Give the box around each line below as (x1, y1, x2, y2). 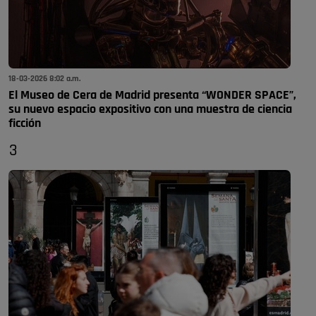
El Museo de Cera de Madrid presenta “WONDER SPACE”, (8, 88, 296, 102)
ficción (8, 116, 41, 130)
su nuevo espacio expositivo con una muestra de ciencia (8, 102, 292, 116)
